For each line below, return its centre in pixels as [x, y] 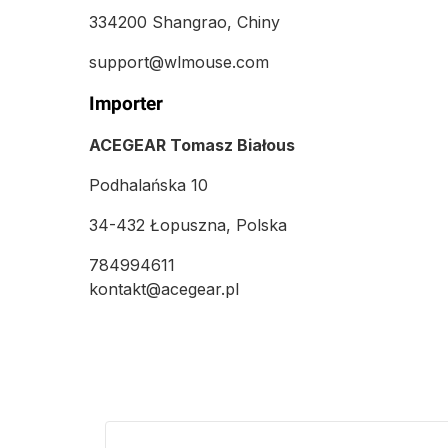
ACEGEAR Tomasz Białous [192, 145]
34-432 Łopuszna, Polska [188, 225]
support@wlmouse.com [179, 61]
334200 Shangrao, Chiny [184, 21]
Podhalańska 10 [148, 185]
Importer [126, 103]
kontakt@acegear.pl [164, 289]
